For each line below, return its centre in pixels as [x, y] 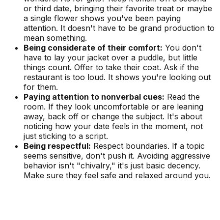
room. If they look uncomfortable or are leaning [113, 107]
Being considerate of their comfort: [93, 48]
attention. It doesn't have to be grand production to [119, 28]
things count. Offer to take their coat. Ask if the [111, 68]
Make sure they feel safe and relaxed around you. [117, 176]
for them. [41, 87]
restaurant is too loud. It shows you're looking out [117, 77]
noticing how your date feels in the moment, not [113, 126]
